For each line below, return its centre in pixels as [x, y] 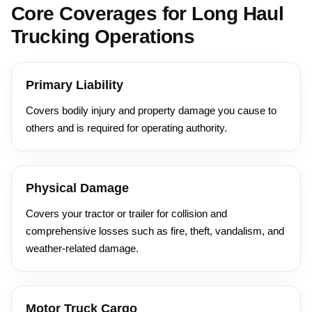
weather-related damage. [82, 249]
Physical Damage [77, 188]
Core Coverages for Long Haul [148, 14]
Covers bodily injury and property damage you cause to [151, 111]
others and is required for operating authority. [126, 128]
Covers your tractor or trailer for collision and [126, 214]
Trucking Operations [103, 37]
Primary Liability [75, 85]
